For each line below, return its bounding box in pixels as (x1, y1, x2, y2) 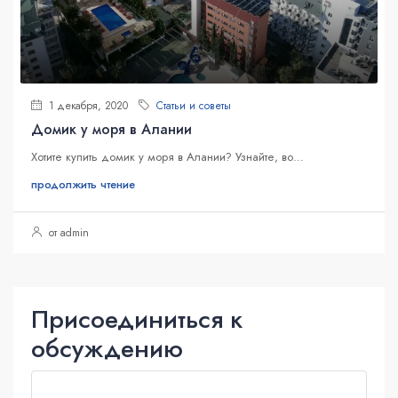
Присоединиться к (31, 301, 243, 338)
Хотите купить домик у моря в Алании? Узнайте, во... (31, 148, 304, 166)
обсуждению (31, 330, 183, 368)
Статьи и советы (156, 98, 231, 115)
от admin (45, 225, 89, 242)
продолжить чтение (31, 176, 135, 194)
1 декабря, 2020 (45, 98, 128, 115)
